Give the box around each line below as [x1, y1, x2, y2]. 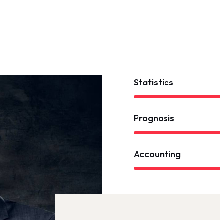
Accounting [134, 147, 181, 160]
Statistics [134, 76, 173, 88]
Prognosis [134, 111, 174, 124]
